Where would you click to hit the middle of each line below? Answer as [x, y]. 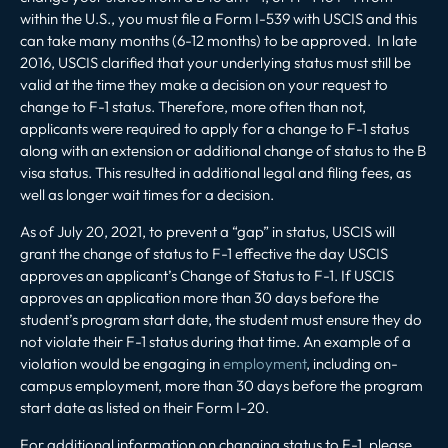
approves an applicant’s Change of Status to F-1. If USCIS [207, 275]
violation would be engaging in [121, 363]
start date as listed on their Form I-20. [144, 407]
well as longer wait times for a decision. [147, 194]
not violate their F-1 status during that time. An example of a [215, 341]
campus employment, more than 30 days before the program [221, 385]
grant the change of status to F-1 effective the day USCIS [204, 253]
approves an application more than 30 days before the [199, 297]
